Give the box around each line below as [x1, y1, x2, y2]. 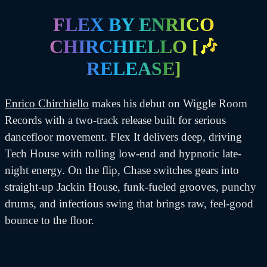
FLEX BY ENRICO [52, 13, 215, 35]
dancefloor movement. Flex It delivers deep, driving [5, 131, 242, 144]
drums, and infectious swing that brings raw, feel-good [5, 197, 253, 210]
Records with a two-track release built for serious [5, 114, 226, 127]
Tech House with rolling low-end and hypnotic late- [5, 147, 241, 160]
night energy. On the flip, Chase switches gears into [5, 164, 239, 177]
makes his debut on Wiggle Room [89, 97, 247, 110]
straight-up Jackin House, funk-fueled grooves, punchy [5, 181, 256, 194]
